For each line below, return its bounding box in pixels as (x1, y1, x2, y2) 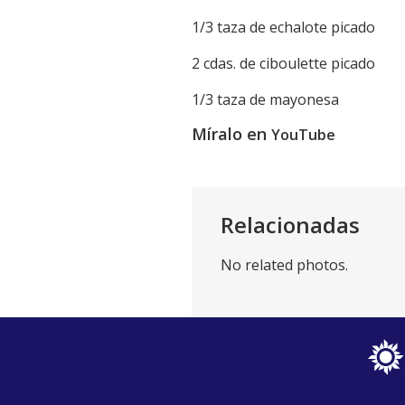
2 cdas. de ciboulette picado (192, 53, 375, 74)
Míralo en (192, 123, 271, 146)
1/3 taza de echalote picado (192, 17, 375, 38)
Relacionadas (221, 210, 360, 240)
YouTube (271, 125, 335, 146)
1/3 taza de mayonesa (192, 89, 339, 110)
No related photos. (221, 255, 348, 276)
